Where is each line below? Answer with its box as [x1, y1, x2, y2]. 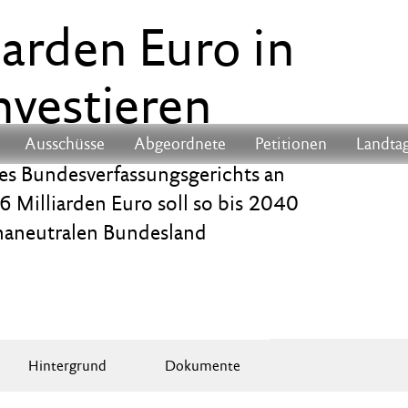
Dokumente [164, 356, 240, 374]
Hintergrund [27, 356, 107, 374]
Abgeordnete [134, 134, 226, 153]
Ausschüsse [25, 134, 105, 153]
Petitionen [255, 134, 327, 153]
